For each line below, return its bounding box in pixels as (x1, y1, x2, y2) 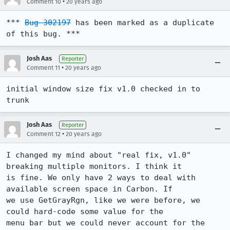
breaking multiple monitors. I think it (6, 162, 182, 171)
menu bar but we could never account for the (6, 218, 205, 227)
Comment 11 (27, 64, 60, 71)
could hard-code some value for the (6, 207, 163, 216)
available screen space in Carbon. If (6, 184, 172, 194)
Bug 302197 (25, 18, 71, 27)
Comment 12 (27, 130, 61, 138)
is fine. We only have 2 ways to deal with (6, 173, 196, 182)
